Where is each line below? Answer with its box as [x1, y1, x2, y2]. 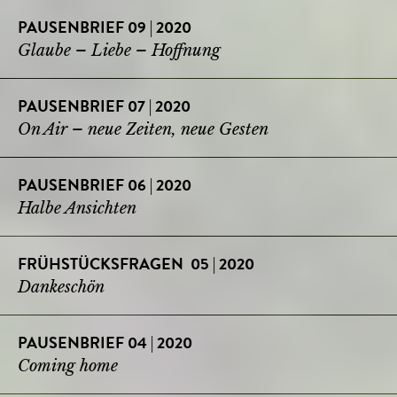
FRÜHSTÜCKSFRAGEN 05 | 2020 [18, 257, 254, 274]
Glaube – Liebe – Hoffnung [18, 40, 221, 60]
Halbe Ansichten [18, 198, 136, 218]
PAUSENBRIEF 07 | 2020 [18, 99, 191, 116]
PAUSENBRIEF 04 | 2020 [18, 336, 192, 353]
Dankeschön [18, 276, 105, 297]
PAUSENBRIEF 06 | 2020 [18, 178, 191, 195]
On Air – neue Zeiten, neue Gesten [18, 119, 273, 139]
